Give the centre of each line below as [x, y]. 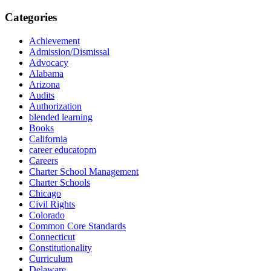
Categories [31, 18]
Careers [44, 160]
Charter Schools [60, 182]
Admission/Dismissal [69, 51]
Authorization [55, 106]
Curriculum [51, 258]
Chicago [45, 193]
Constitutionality [60, 247]
